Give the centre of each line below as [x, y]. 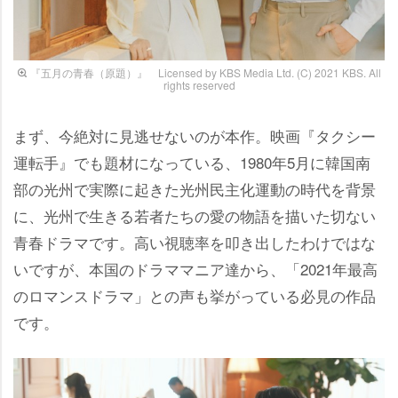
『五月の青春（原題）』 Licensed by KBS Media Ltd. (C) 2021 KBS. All [205, 72]
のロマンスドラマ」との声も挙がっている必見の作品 [195, 295]
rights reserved [199, 84]
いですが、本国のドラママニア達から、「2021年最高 [195, 268]
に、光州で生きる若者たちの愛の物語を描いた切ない [195, 215]
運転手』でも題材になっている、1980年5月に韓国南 [192, 162]
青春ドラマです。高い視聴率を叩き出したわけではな [195, 242]
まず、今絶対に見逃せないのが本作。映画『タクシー [195, 135]
